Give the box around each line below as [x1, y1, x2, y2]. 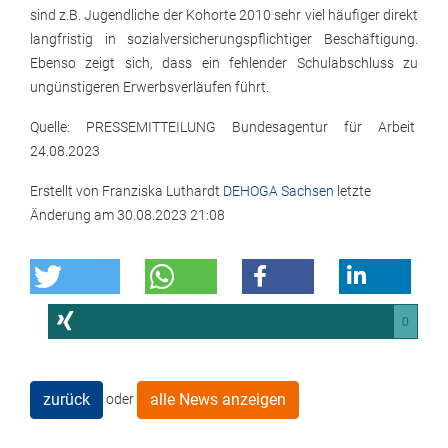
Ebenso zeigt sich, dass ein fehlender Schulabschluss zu [30, 55, 418, 72]
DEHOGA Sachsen [223, 183, 337, 200]
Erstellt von [30, 183, 102, 200]
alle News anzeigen [150, 390, 286, 410]
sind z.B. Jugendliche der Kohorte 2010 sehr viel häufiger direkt [30, 7, 418, 24]
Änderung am [30, 207, 117, 224]
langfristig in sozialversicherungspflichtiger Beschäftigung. [30, 31, 418, 48]
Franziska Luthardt [102, 183, 223, 200]
